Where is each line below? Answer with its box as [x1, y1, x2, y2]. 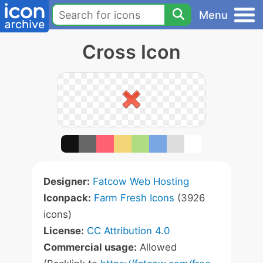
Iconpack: [43, 192, 91, 204]
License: [43, 225, 84, 237]
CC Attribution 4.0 [87, 225, 170, 237]
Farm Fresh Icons [94, 192, 174, 204]
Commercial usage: [43, 241, 137, 253]
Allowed [137, 241, 177, 253]
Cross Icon [82, 41, 181, 63]
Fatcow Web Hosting [93, 176, 189, 187]
